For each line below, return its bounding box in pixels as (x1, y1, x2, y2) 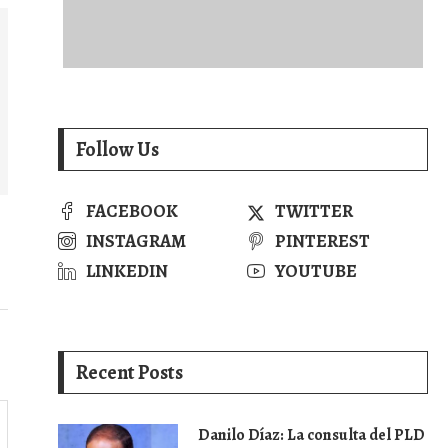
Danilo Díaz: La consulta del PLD (198, 424, 425, 446)
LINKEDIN (86, 259, 168, 283)
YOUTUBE (274, 259, 357, 283)
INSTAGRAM (86, 229, 186, 253)
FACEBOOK (86, 199, 178, 223)
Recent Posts (76, 359, 183, 386)
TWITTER (274, 199, 353, 223)
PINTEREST (274, 229, 370, 253)
